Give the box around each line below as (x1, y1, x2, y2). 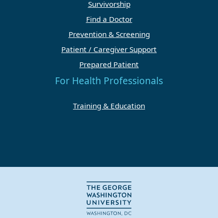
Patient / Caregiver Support (61, 44, 157, 54)
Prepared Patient (79, 59, 139, 70)
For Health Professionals (55, 74, 163, 88)
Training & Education (73, 101, 145, 111)
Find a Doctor (86, 14, 132, 24)
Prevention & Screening (68, 29, 150, 39)
